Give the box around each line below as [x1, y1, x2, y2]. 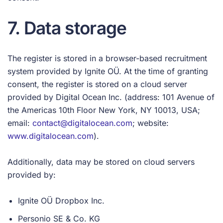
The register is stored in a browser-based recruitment [7, 53, 207, 63]
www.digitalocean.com [7, 131, 94, 141]
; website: [132, 118, 169, 128]
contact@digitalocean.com [32, 118, 132, 128]
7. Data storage [7, 17, 127, 38]
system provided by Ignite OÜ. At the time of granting [7, 66, 208, 76]
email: [7, 118, 32, 128]
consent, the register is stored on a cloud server [7, 79, 187, 89]
